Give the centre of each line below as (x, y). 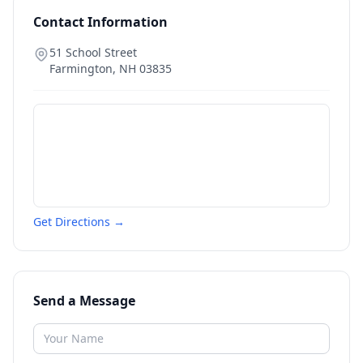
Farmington (81, 68)
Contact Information (100, 22)
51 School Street (93, 52)
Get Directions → (79, 222)
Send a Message (84, 301)
